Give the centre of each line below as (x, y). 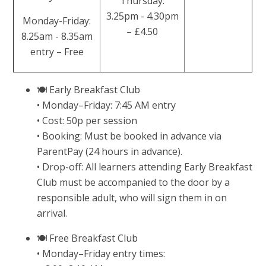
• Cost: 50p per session (87, 121)
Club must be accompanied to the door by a (134, 183)
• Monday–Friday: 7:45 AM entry (107, 105)
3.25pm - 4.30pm (142, 16)
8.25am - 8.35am (57, 37)
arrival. (52, 213)
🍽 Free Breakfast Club (88, 238)
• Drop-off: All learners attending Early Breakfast (145, 167)
